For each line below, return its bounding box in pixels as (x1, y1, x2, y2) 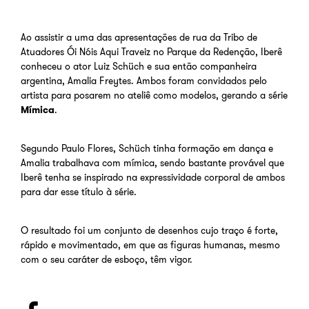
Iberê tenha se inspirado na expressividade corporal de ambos (21, 170, 285, 183)
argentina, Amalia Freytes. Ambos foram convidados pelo (21, 74, 267, 87)
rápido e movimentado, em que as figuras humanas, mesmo (21, 238, 280, 251)
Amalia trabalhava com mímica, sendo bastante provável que (21, 156, 284, 169)
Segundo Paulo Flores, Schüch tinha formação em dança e (21, 141, 273, 154)
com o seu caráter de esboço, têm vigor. (21, 252, 192, 266)
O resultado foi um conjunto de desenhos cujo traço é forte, (21, 223, 278, 237)
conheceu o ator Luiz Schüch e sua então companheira (21, 59, 257, 72)
